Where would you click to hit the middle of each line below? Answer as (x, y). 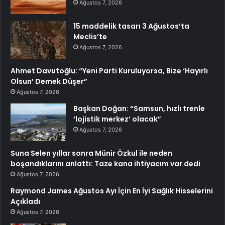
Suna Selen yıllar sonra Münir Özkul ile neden (91, 153)
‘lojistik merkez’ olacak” (117, 119)
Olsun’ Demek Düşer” (49, 82)
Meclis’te (90, 37)
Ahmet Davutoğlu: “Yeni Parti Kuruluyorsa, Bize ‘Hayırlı (109, 71)
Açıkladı (25, 202)
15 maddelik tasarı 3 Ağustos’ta (131, 26)
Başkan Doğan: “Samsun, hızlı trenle (139, 109)
